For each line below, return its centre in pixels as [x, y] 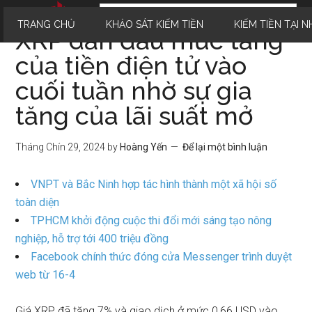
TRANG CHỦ [46, 24]
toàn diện [38, 202]
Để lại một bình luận [225, 147]
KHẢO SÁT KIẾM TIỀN [155, 24]
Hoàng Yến [144, 147]
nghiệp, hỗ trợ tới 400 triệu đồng [92, 239]
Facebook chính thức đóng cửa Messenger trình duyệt [162, 257]
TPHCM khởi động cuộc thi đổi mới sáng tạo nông [151, 220]
